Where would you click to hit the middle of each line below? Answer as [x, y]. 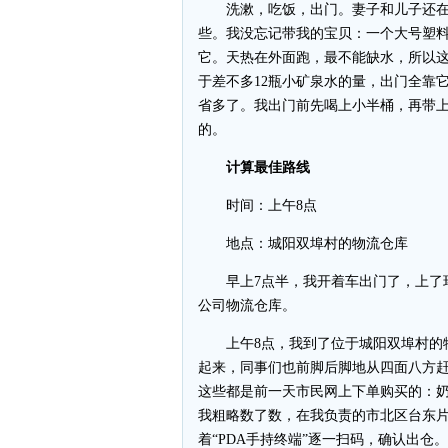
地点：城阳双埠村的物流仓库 [303, 243]
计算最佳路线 [261, 167]
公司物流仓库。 [247, 305]
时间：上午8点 [264, 205]
